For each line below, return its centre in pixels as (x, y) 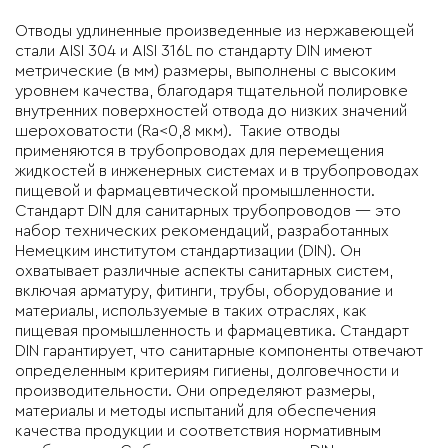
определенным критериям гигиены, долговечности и (207, 371)
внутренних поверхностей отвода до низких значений (211, 111)
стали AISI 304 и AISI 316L (103, 51)
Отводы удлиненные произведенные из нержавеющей (214, 31)
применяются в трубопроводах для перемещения (199, 151)
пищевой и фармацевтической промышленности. (195, 191)
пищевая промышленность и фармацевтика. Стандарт (212, 331)
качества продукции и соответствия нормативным (198, 431)
